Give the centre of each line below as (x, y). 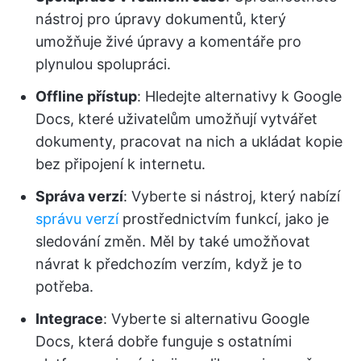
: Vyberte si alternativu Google (206, 319)
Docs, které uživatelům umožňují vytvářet (176, 119)
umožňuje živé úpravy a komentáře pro (168, 41)
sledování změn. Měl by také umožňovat (173, 241)
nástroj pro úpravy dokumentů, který (161, 19)
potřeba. (64, 286)
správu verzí (77, 219)
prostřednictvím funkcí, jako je (224, 219)
